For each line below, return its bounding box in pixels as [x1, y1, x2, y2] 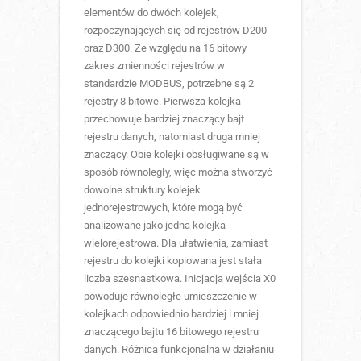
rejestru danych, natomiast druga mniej [84, 130, 260, 143]
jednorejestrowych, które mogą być [84, 201, 243, 214]
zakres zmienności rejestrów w [84, 59, 225, 72]
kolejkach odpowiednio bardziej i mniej [84, 307, 259, 320]
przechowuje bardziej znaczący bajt [84, 112, 244, 125]
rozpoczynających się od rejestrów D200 [84, 23, 267, 36]
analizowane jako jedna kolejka [84, 218, 226, 231]
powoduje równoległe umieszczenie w [84, 289, 257, 302]
